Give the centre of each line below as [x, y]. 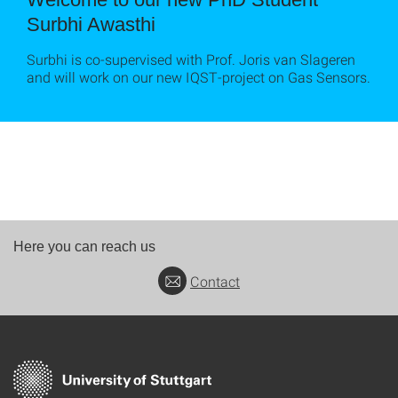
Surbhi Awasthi [91, 24]
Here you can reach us [84, 247]
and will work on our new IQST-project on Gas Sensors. [199, 77]
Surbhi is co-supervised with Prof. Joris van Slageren [191, 59]
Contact [215, 282]
